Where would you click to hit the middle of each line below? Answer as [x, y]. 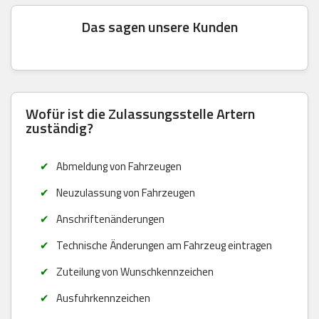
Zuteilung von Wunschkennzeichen [135, 271]
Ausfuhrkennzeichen [103, 298]
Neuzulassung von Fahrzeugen [125, 192]
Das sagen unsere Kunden [159, 26]
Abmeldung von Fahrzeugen [119, 166]
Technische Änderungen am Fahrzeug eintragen [164, 245]
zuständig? [59, 127]
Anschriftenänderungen [110, 219]
